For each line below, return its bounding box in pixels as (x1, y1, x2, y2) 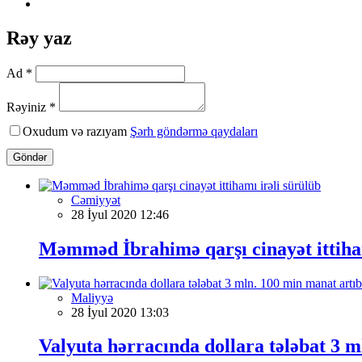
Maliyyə (71, 290, 113, 305)
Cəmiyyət (71, 192, 120, 207)
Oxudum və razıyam (23, 124, 130, 138)
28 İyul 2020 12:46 (71, 207, 169, 221)
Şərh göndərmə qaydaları (130, 124, 258, 138)
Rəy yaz (6, 27, 72, 48)
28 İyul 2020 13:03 (71, 305, 169, 319)
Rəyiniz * (6, 99, 56, 114)
